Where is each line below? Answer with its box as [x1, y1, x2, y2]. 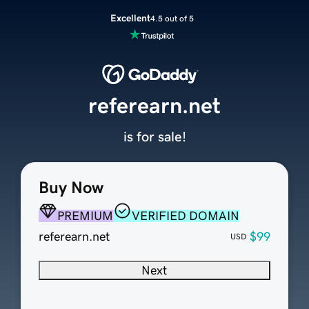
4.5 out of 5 [150, 14, 194, 23]
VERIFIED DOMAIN [131, 210, 239, 223]
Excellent [110, 13, 150, 23]
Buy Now [38, 179, 103, 197]
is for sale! [123, 130, 186, 144]
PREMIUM [57, 210, 113, 223]
